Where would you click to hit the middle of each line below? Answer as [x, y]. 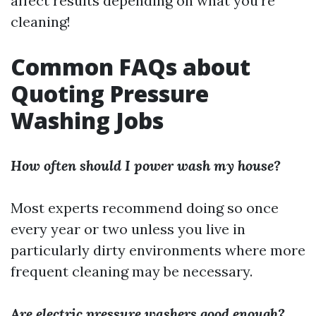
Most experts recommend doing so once [145, 208]
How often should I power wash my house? [146, 165]
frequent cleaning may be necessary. [132, 271]
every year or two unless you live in [128, 229]
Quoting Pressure [110, 93]
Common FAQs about [130, 67]
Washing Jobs [87, 120]
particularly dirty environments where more [158, 250]
